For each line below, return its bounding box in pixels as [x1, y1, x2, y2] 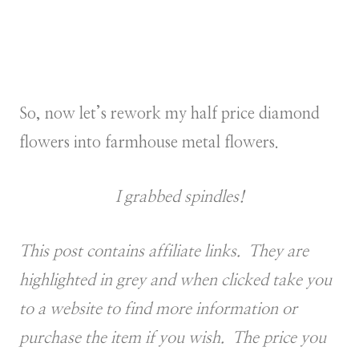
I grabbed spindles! [115, 189, 244, 206]
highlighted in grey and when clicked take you [19, 272, 332, 289]
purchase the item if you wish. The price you [19, 330, 326, 347]
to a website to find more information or [19, 301, 297, 318]
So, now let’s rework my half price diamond [19, 106, 320, 123]
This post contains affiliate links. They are [19, 244, 309, 260]
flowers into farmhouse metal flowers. [19, 135, 279, 151]
